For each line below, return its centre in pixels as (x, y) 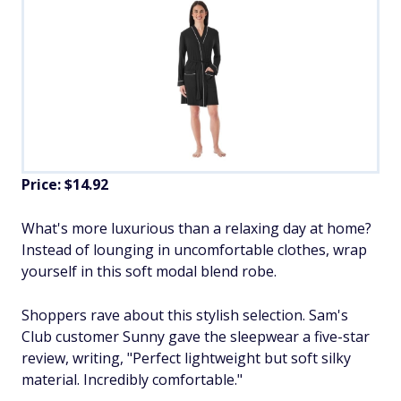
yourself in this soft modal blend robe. (149, 272)
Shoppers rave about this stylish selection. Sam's (185, 316)
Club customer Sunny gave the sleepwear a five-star (196, 337)
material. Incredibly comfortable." (132, 380)
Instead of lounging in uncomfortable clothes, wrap (194, 250)
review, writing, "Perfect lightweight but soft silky (186, 358)
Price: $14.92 (65, 185)
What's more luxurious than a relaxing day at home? (196, 229)
